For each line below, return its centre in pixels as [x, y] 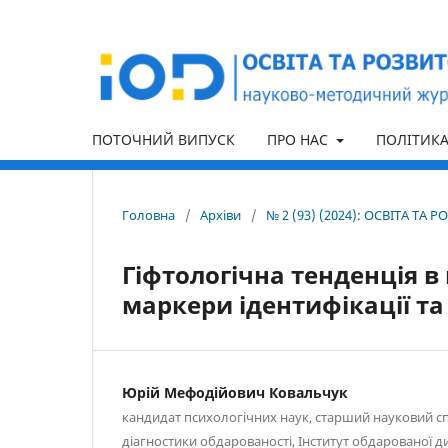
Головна [148, 214]
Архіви [220, 214]
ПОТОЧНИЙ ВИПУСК [163, 139]
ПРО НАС [299, 139]
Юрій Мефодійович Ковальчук [235, 392]
